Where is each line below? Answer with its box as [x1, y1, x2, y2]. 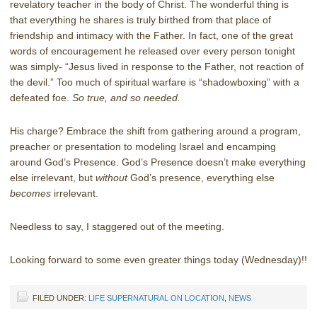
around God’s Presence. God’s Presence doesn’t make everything [10, 156, 306, 168]
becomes [10, 187, 51, 199]
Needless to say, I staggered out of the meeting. [10, 220, 224, 232]
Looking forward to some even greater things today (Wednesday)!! [10, 253, 307, 265]
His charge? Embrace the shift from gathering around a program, [10, 125, 301, 137]
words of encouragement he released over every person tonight [10, 45, 295, 57]
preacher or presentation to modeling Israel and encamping [10, 140, 276, 152]
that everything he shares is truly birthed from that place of [10, 13, 271, 25]
